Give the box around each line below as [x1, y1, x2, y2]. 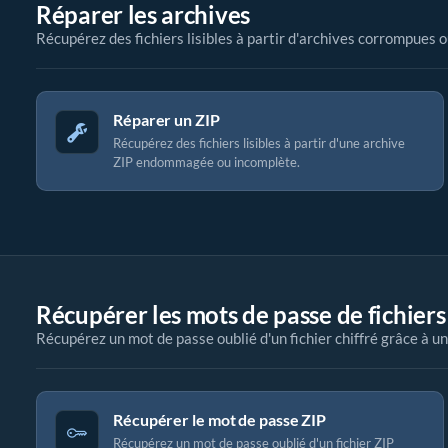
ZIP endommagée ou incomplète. [113, 154, 300, 170]
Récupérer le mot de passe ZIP [113, 410, 327, 429]
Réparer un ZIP [113, 110, 220, 129]
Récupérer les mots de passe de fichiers [36, 300, 446, 329]
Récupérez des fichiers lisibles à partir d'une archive [113, 135, 405, 151]
